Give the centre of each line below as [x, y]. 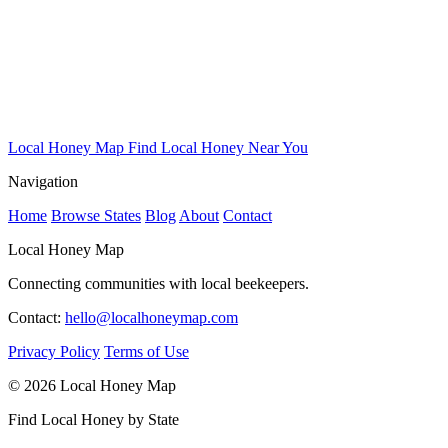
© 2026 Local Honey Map [92, 385]
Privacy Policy [54, 351]
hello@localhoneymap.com [151, 317]
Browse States [96, 215]
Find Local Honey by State [93, 419]
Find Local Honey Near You [218, 147]
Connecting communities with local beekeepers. [158, 283]
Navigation [43, 181]
